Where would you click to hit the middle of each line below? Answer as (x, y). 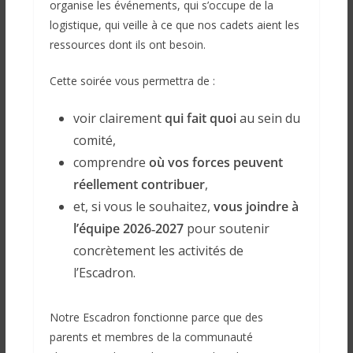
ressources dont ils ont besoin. (127, 45)
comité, (94, 141)
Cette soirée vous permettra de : (132, 81)
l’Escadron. (104, 273)
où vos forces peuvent (216, 163)
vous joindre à (256, 207)
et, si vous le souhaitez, (143, 207)
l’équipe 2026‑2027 (128, 229)
